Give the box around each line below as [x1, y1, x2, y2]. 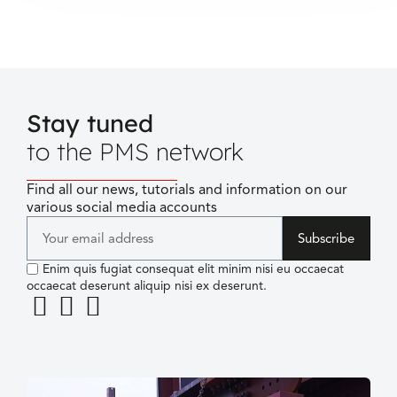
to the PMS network [27, 136, 244, 167]
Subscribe [298, 230, 355, 246]
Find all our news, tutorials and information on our [27, 181, 347, 199]
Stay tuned [27, 108, 153, 139]
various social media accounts [27, 198, 217, 217]
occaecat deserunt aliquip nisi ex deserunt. [27, 277, 267, 293]
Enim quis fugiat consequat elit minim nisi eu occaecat [43, 261, 344, 277]
